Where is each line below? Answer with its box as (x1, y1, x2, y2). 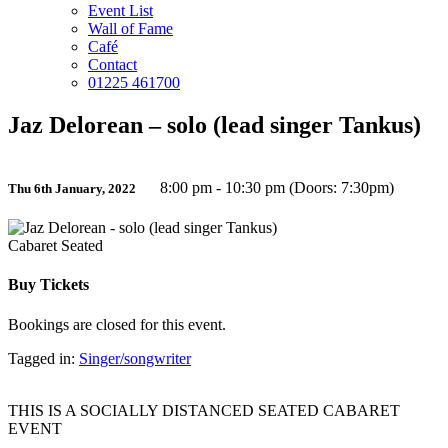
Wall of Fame (88, 20, 173, 37)
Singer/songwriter (79, 349, 191, 367)
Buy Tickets (8, 276, 89, 294)
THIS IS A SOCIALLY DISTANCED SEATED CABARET (8, 401, 400, 419)
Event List (88, 2, 153, 19)
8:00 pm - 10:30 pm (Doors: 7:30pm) (156, 178, 394, 196)
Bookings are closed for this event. (8, 315, 226, 333)
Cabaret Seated (8, 237, 103, 255)
